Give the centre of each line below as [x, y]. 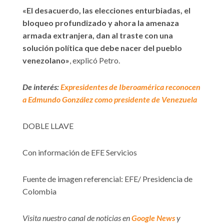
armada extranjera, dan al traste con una [98, 35]
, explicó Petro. [95, 60]
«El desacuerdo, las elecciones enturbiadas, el [106, 10]
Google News [153, 218]
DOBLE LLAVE [48, 126]
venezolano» [46, 60]
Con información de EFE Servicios [80, 152]
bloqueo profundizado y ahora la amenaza [101, 23]
